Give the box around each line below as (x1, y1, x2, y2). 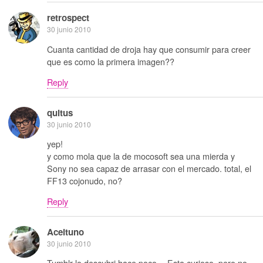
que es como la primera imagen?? (47, 55, 174, 68)
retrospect (47, 11, 89, 25)
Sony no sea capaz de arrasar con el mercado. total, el (47, 162, 251, 175)
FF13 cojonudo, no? (47, 174, 122, 187)
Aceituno (47, 225, 84, 238)
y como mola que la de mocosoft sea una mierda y (47, 150, 235, 163)
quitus (47, 106, 73, 119)
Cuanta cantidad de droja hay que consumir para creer (47, 42, 251, 55)
